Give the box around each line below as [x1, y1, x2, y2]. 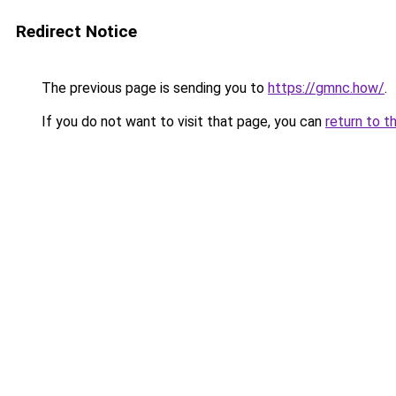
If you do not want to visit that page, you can [38, 113, 325, 130]
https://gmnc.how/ [268, 80, 385, 96]
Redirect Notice [16, 21, 137, 42]
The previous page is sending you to [38, 80, 268, 96]
